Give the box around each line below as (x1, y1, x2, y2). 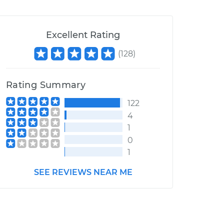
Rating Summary (6, 79, 86, 90)
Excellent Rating (46, 29, 120, 40)
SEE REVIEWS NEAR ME (33, 167, 132, 177)
